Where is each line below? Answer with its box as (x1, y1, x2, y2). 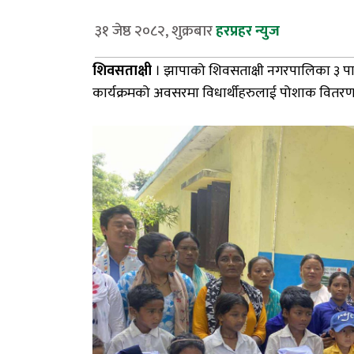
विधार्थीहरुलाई (202, 81, 277, 105)
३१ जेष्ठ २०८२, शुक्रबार (95, 18, 213, 43)
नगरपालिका (267, 58, 330, 83)
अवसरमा (153, 81, 202, 105)
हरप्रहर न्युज (216, 18, 280, 43)
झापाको (164, 58, 205, 83)
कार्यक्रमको (92, 81, 150, 105)
